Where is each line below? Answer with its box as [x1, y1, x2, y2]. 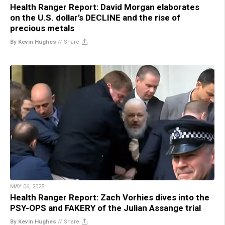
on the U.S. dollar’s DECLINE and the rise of [10, 13, 180, 23]
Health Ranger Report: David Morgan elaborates [10, 2, 199, 13]
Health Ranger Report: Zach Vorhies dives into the [10, 192, 209, 203]
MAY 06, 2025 [10, 183, 44, 190]
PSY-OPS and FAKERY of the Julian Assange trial [10, 203, 201, 213]
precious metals [10, 23, 74, 34]
